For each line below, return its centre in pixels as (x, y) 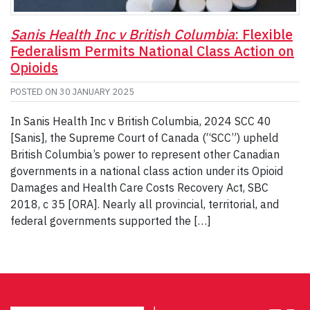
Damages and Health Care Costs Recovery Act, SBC (139, 187)
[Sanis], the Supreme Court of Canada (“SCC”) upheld (144, 137)
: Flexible (264, 34)
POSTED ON (35, 91)
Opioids (34, 67)
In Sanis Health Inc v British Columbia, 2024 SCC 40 (141, 121)
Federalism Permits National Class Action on (152, 51)
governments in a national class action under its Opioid (147, 171)
